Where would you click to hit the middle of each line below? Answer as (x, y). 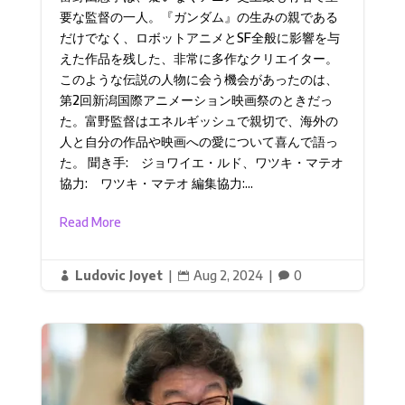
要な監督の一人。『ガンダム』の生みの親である (198, 16)
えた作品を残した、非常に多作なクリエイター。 (198, 58)
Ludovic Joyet (118, 275)
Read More (90, 221)
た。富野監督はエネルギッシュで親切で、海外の (198, 120)
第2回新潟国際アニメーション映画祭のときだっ (196, 99)
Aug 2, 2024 (228, 275)
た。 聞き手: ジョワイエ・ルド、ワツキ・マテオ (201, 162)
